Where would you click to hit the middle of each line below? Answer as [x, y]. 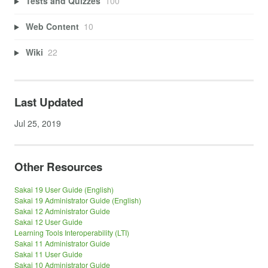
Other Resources [58, 166]
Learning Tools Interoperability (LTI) [72, 233]
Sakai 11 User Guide [48, 254]
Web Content [52, 27]
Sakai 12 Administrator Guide [62, 211]
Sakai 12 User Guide [48, 222]
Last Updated [49, 102]
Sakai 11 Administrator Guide [62, 243]
